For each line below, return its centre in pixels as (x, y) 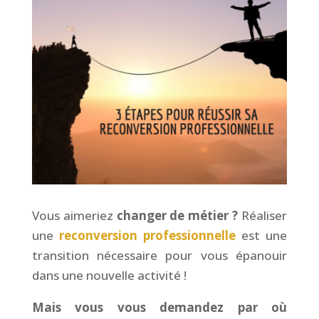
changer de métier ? (177, 215)
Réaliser (263, 215)
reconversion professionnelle (147, 235)
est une (262, 235)
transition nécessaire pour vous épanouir (159, 255)
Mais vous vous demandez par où (159, 307)
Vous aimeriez (74, 215)
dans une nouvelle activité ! (109, 275)
